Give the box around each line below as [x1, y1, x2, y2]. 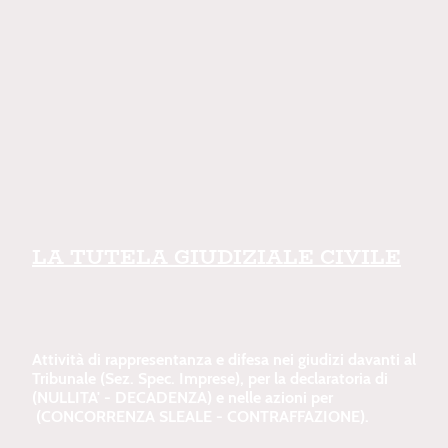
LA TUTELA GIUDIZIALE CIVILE [32, 241, 401, 273]
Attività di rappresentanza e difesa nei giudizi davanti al [32, 350, 416, 370]
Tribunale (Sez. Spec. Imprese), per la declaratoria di [32, 369, 388, 389]
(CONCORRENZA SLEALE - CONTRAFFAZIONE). [32, 407, 373, 427]
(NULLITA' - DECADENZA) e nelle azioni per [32, 388, 333, 408]
